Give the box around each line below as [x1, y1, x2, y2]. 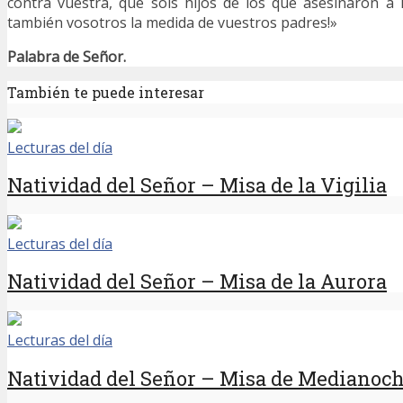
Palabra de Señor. [7, 46, 126, 67]
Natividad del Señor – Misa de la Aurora [7, 268, 387, 295]
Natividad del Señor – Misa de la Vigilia [7, 172, 387, 199]
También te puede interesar [7, 82, 204, 102]
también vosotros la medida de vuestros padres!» [7, 12, 337, 32]
